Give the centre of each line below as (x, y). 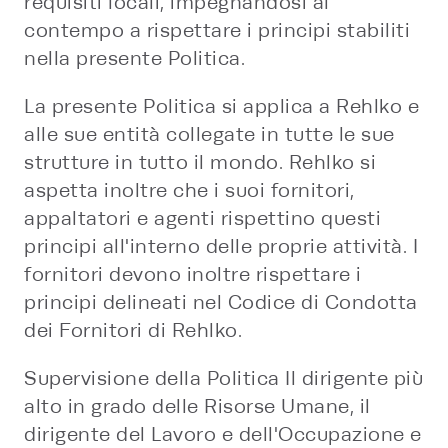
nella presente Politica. (134, 58)
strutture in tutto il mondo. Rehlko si (200, 162)
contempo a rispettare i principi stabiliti (217, 30)
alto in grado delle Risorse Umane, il (197, 406)
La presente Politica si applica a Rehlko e (221, 106)
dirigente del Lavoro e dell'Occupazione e (223, 434)
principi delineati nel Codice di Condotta (221, 302)
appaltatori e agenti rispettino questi (202, 218)
